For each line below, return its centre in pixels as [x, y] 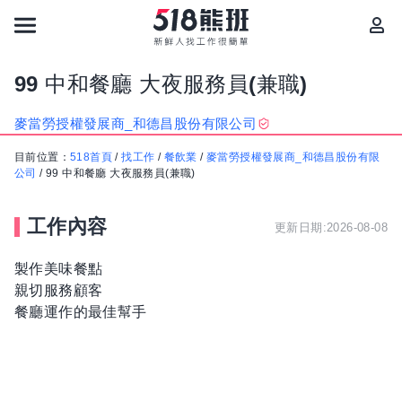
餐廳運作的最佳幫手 [81, 312]
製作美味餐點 [59, 269]
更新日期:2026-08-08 [331, 227]
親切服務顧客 [59, 290]
